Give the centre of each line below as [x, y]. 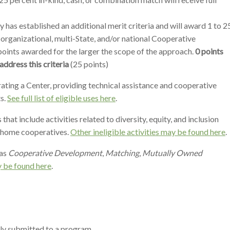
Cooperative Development [54, 153]
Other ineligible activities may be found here [148, 132]
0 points [209, 51]
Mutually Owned [172, 153]
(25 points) [89, 64]
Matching [122, 153]
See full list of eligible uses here [61, 98]
